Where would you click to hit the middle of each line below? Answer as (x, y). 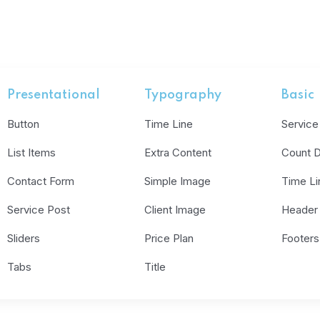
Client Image (175, 210)
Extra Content (177, 152)
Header (299, 210)
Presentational (54, 95)
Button (24, 124)
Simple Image (177, 181)
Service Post (39, 210)
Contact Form (41, 181)
